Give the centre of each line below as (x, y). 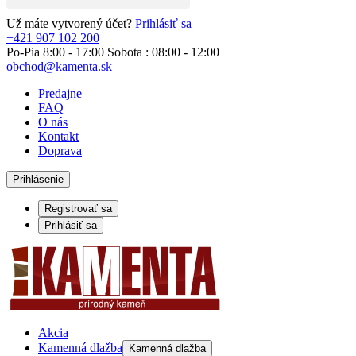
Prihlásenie (38, 179)
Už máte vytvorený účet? (71, 23)
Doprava (60, 151)
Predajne (60, 93)
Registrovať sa (78, 209)
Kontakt (58, 136)
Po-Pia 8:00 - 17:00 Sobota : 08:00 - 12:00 (113, 52)
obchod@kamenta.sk (59, 66)
